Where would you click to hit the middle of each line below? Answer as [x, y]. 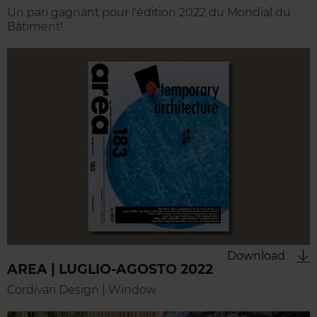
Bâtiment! [35, 27]
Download [256, 256]
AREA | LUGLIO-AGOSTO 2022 [110, 270]
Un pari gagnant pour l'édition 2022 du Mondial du [149, 13]
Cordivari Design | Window [82, 290]
